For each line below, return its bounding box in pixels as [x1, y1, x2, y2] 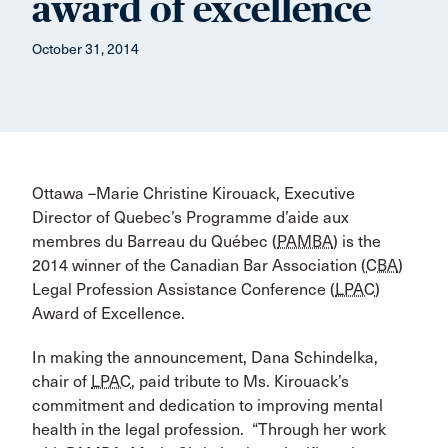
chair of [32, 372, 91, 391]
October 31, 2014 [32, 41, 139, 58]
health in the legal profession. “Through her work [32, 420, 386, 439]
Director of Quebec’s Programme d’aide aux [32, 208, 349, 227]
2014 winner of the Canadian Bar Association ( [32, 256, 366, 275]
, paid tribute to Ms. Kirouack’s [131, 372, 349, 391]
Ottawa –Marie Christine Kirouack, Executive [32, 184, 355, 203]
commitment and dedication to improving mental [32, 396, 383, 415]
